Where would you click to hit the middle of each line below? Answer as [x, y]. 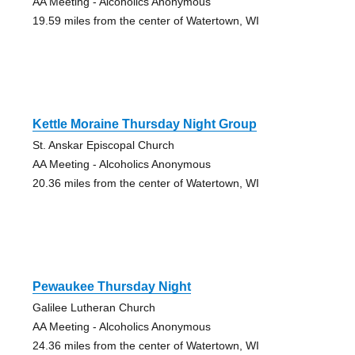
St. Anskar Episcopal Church [103, 145]
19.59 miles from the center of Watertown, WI [145, 20]
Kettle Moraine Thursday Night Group [144, 124]
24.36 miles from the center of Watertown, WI [145, 345]
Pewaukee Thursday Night [111, 286]
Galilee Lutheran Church [94, 307]
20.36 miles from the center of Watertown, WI [145, 183]
